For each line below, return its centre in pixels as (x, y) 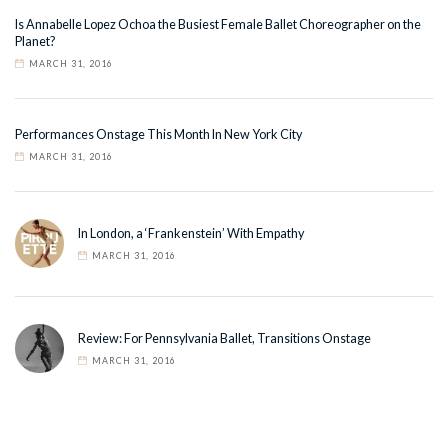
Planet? (35, 41)
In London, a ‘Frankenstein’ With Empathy (191, 233)
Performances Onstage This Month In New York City (158, 134)
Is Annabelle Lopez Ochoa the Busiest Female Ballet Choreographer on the (218, 24)
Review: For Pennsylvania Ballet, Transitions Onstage (224, 338)
